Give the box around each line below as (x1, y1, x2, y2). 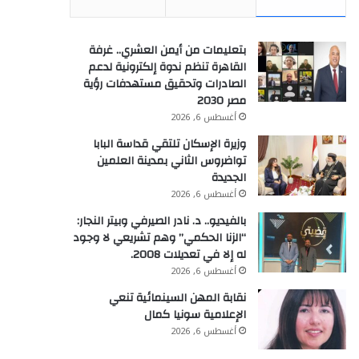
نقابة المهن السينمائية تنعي (109, 288, 246, 309)
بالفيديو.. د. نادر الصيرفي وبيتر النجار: (77, 211, 246, 232)
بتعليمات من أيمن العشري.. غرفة (89, 40, 246, 61)
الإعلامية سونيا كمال (144, 305, 246, 325)
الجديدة (212, 167, 246, 188)
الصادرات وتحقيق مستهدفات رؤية (83, 74, 246, 95)
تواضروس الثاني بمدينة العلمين (97, 151, 246, 171)
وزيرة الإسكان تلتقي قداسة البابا (93, 134, 246, 155)
